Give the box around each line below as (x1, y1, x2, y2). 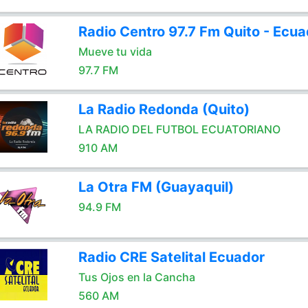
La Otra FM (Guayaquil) (78, 179, 234, 195)
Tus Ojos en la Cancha (78, 270, 195, 284)
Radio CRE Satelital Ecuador (78, 249, 265, 265)
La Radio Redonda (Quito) (78, 101, 250, 118)
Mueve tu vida (78, 45, 152, 58)
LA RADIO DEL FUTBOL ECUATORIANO (78, 122, 280, 136)
